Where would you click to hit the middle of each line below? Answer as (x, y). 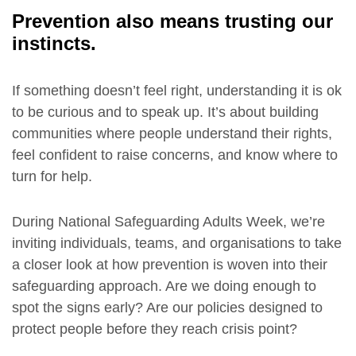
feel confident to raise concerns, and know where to (175, 155)
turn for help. (52, 176)
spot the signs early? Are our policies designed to (167, 307)
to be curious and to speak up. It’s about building (165, 112)
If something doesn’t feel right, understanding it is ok (177, 90)
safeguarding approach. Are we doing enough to (164, 286)
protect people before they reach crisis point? (155, 329)
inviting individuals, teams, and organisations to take (177, 243)
